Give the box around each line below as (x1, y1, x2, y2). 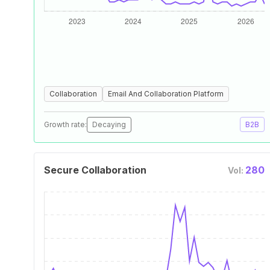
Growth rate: (44, 120, 87, 129)
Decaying (92, 120, 126, 129)
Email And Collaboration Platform (108, 89, 224, 98)
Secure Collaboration (44, 164, 146, 176)
